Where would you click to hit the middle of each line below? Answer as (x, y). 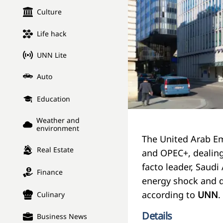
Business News (62, 217)
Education (54, 99)
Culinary (51, 195)
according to (170, 195)
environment (57, 128)
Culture (49, 12)
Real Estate (55, 150)
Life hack (52, 34)
